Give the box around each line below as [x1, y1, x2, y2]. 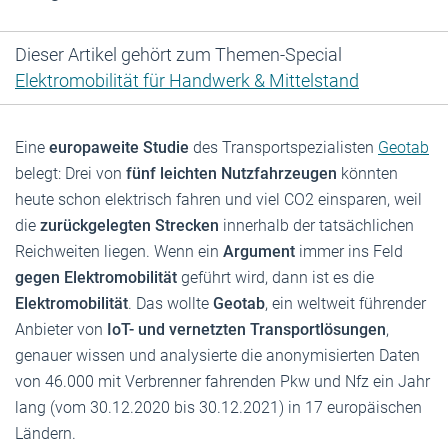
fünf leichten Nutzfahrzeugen [126, 163, 337, 183]
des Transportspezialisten [189, 137, 378, 157]
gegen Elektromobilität [15, 267, 177, 287]
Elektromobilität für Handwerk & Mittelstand [15, 69, 359, 91]
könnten [337, 163, 398, 183]
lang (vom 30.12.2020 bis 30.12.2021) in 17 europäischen [15, 397, 422, 417]
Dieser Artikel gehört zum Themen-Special [15, 43, 342, 65]
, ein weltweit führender [265, 293, 426, 313]
